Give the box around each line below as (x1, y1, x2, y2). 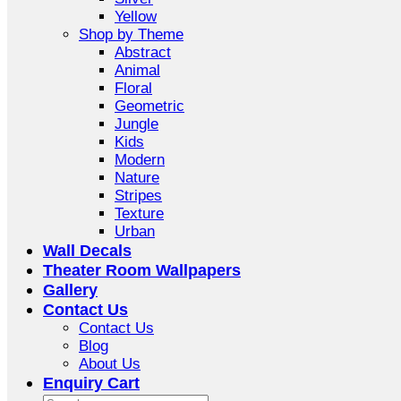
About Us (79, 355, 141, 373)
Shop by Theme (79, 26, 183, 44)
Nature (115, 169, 159, 187)
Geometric (115, 98, 184, 115)
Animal (115, 62, 160, 80)
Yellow (115, 8, 157, 26)
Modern (115, 151, 165, 169)
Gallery (43, 280, 98, 300)
